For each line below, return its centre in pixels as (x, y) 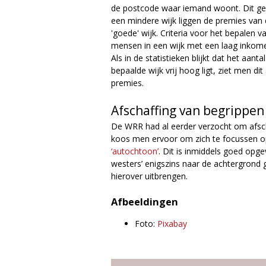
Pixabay (172, 223)
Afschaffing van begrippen (188, 110)
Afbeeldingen (145, 202)
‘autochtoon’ (135, 151)
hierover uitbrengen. (149, 176)
